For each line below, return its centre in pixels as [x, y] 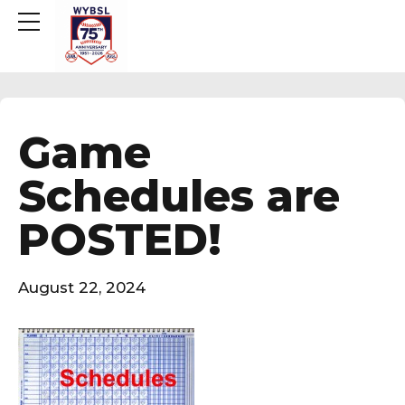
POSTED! [120, 239]
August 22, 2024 [82, 288]
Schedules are [179, 195]
